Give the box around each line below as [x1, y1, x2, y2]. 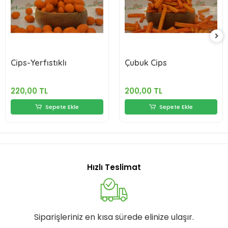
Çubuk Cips [125, 57, 167, 68]
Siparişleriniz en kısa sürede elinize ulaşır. [34, 211, 194, 223]
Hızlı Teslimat [87, 161, 141, 173]
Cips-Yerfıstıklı [11, 57, 67, 68]
